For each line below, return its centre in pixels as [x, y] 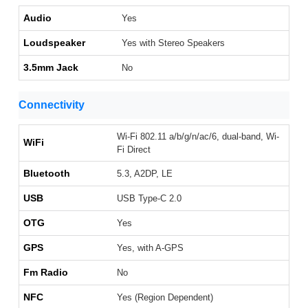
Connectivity [52, 105]
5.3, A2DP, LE [145, 174]
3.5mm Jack [51, 68]
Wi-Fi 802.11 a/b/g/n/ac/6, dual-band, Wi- [198, 137]
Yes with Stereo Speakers [173, 43]
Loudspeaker [54, 43]
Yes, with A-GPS [150, 248]
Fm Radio [46, 273]
